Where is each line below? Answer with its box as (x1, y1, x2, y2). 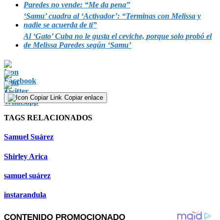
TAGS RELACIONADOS (4, 113, 92, 122)
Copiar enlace (64, 93, 103, 101)
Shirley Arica (4, 152, 48, 161)
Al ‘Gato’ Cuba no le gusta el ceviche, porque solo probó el (24, 31, 212, 40)
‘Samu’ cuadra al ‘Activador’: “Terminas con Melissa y (24, 11, 201, 20)
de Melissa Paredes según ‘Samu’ (24, 40, 131, 49)
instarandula (4, 191, 46, 199)
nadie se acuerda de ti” (24, 20, 97, 29)
